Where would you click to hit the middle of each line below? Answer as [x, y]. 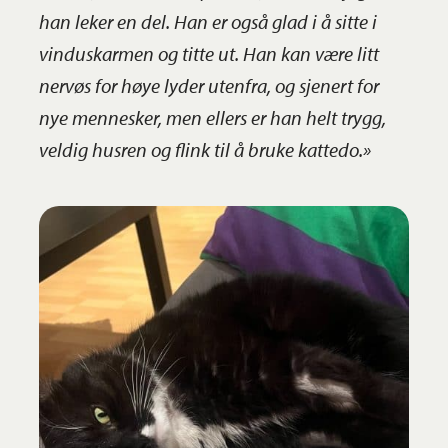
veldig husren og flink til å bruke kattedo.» [204, 149]
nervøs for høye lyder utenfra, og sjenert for [208, 85]
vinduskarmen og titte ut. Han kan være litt [208, 53]
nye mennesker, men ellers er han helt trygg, [212, 117]
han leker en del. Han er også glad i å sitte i [207, 21]
